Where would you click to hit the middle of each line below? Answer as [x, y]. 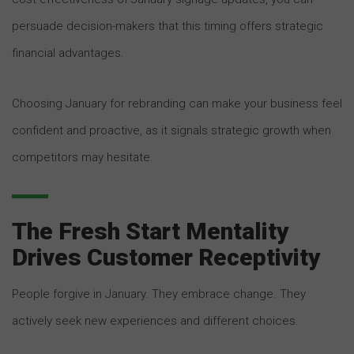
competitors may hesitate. [83, 157]
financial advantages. [68, 53]
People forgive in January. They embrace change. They [159, 294]
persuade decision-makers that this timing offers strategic [168, 26]
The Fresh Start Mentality [151, 231]
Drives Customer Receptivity [166, 257]
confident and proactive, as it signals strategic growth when [171, 130]
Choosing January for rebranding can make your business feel [177, 103]
